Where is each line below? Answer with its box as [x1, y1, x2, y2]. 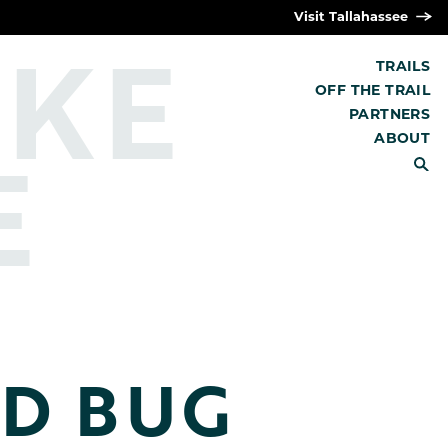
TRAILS [375, 59, 431, 75]
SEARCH [351, 154, 415, 170]
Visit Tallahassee [294, 11, 412, 24]
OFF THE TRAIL [314, 83, 431, 99]
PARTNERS [348, 107, 431, 123]
